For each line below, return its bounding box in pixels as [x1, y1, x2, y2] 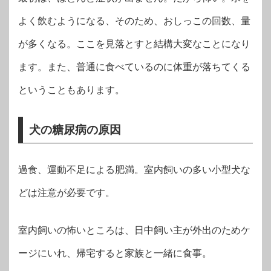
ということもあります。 [18, 84, 125, 95]
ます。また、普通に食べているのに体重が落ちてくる [18, 61, 250, 72]
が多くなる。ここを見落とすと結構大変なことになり [18, 38, 250, 49]
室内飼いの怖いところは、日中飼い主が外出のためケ [18, 224, 250, 235]
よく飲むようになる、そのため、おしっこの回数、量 [18, 15, 250, 26]
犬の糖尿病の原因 [29, 123, 121, 136]
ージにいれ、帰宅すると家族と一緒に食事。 [18, 247, 212, 258]
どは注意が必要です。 [18, 187, 115, 198]
